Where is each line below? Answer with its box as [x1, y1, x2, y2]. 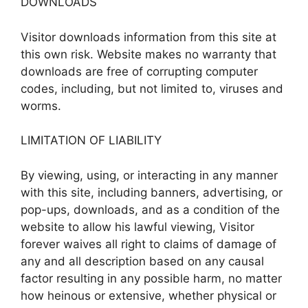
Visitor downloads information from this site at [21, 30, 276, 44]
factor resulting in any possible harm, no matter [21, 271, 282, 285]
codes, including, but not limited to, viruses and [21, 81, 283, 96]
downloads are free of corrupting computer [21, 64, 258, 78]
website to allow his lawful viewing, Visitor [21, 219, 254, 234]
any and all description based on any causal [21, 254, 264, 268]
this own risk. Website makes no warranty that [21, 47, 276, 61]
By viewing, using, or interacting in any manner [21, 168, 278, 182]
